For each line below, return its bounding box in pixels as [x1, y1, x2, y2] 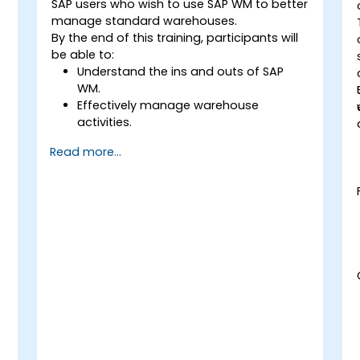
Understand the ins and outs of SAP [77, 63, 284, 80]
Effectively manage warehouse [77, 96, 260, 113]
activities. [77, 113, 133, 130]
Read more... [49, 143, 121, 160]
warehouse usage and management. [77, 147, 297, 164]
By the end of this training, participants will [51, 29, 299, 46]
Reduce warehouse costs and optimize [77, 130, 306, 147]
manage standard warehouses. [51, 12, 238, 29]
